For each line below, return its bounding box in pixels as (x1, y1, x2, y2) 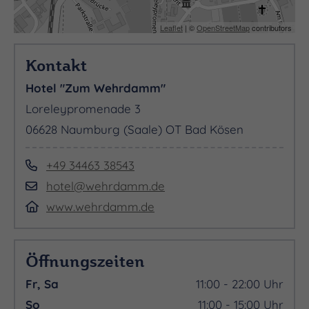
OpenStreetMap (197, 22, 250, 34)
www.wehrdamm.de (46, 199, 154, 215)
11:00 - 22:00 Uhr (196, 277, 283, 292)
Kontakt (26, 54, 87, 76)
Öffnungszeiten (26, 250, 145, 272)
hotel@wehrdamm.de (46, 179, 165, 194)
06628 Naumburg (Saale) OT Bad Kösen (26, 122, 243, 137)
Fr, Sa (26, 277, 59, 292)
